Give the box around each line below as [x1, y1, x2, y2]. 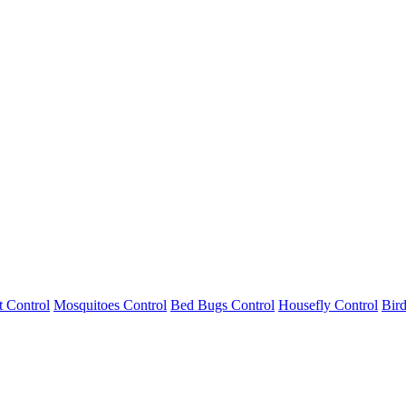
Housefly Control [278, 297, 378, 313]
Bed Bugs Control [170, 297, 275, 313]
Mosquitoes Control [53, 297, 167, 313]
